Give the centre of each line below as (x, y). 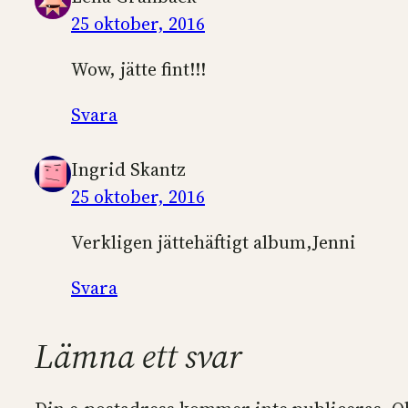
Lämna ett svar (138, 356)
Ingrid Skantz (128, 169)
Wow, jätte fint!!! (138, 69)
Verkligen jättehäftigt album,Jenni (214, 242)
